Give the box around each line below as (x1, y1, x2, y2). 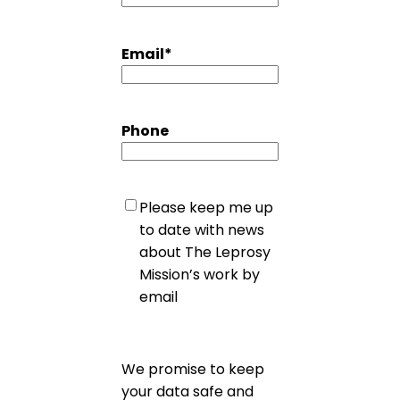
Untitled (121, 196, 176, 218)
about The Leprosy (139, 242, 271, 263)
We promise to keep (121, 359, 264, 380)
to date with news (139, 220, 264, 241)
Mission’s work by (139, 264, 260, 286)
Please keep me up (139, 197, 273, 219)
